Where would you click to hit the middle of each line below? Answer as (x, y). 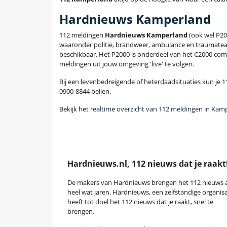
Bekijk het (75, 109)
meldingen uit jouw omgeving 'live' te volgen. (127, 64)
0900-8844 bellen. (85, 91)
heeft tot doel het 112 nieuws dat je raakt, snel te (140, 202)
